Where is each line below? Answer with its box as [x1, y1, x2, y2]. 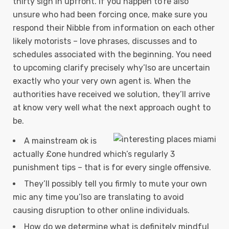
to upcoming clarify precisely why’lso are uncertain [13, 63, 210, 73]
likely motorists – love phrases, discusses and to [13, 36, 197, 46]
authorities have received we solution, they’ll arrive [13, 89, 210, 99]
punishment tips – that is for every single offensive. [13, 163, 211, 172]
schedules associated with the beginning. [13, 50, 176, 59]
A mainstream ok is [24, 136, 97, 146]
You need [176, 50, 212, 59]
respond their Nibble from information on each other [13, 23, 215, 33]
